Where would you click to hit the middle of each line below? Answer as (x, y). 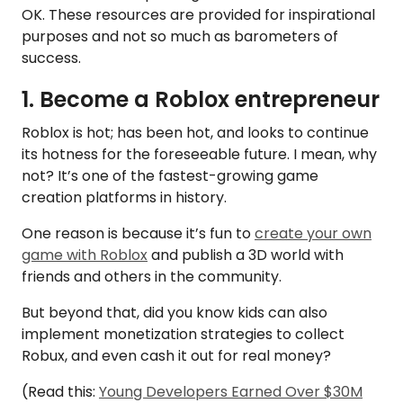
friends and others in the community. (153, 276)
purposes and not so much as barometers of (180, 36)
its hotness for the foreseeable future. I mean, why (199, 154)
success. (53, 58)
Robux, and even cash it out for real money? (176, 355)
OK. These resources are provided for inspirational (198, 14)
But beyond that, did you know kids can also (175, 312)
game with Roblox (85, 255)
